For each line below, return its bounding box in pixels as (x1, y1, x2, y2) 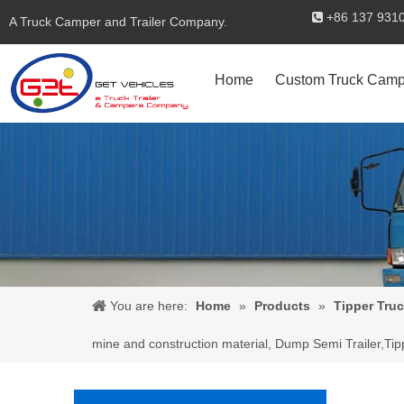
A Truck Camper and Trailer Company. (9, 14, 227, 29)
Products (254, 298, 310, 313)
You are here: (110, 298, 188, 313)
